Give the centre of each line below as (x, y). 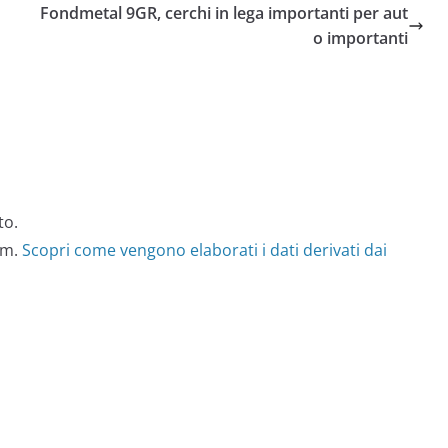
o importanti (360, 38)
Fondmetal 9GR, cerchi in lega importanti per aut (224, 13)
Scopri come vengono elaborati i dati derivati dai (204, 250)
